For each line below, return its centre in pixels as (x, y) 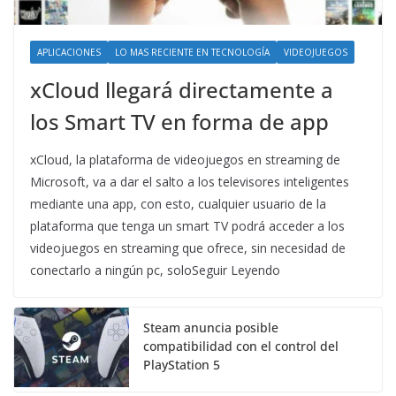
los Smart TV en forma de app (179, 122)
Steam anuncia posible (211, 328)
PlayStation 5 (182, 365)
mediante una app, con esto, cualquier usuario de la (178, 204)
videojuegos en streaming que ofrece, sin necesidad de (188, 248)
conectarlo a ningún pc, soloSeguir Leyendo (155, 270)
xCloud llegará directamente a (182, 90)
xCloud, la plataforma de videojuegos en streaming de (185, 160)
